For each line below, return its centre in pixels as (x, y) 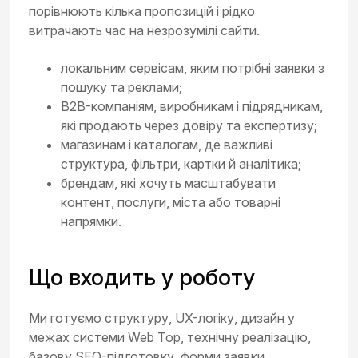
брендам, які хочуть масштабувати (168, 183)
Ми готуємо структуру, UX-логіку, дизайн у (162, 318)
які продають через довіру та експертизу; (189, 125)
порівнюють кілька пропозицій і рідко (142, 11)
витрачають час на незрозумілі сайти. (144, 30)
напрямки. (91, 221)
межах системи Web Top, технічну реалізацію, (170, 337)
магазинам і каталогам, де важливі (167, 144)
